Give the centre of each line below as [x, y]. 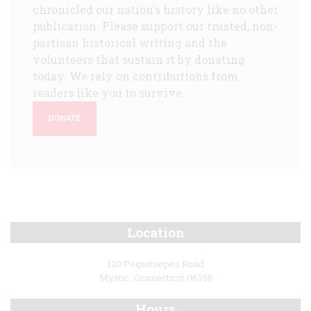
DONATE [65, 118]
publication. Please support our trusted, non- [155, 26]
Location [155, 232]
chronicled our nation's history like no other [155, 9]
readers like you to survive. [109, 92]
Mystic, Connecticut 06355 [155, 278]
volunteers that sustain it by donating [139, 59]
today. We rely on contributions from [135, 76]
